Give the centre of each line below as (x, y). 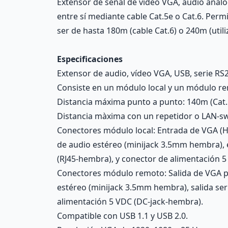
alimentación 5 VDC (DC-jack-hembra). (130, 202)
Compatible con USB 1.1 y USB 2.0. (122, 216)
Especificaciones (90, 59)
